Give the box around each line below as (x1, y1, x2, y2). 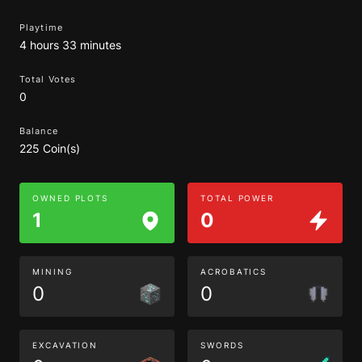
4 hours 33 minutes (19, 38, 121, 52)
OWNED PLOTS (32, 193, 109, 203)
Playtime (19, 22, 63, 33)
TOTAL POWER (200, 193, 275, 203)
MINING (32, 267, 73, 276)
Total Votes (19, 74, 77, 85)
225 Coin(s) (19, 141, 80, 155)
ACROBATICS (200, 267, 267, 276)
